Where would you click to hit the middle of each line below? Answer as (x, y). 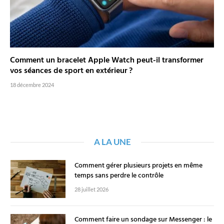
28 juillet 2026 (91, 189)
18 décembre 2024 (32, 85)
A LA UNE (112, 142)
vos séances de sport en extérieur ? (71, 71)
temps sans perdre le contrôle (119, 176)
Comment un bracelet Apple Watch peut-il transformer (107, 61)
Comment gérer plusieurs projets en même (138, 166)
